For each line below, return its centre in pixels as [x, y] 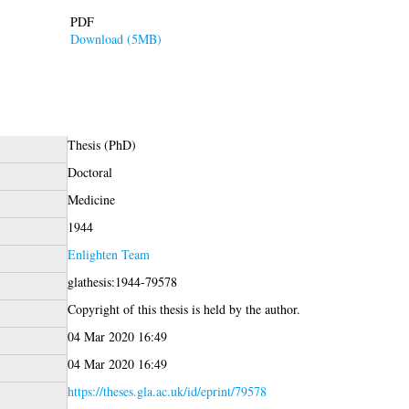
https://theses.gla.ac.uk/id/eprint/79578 [167, 391]
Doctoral [89, 172]
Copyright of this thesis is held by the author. [184, 309]
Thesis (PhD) [101, 144]
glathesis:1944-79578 [122, 281]
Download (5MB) [115, 38]
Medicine [91, 199]
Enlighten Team [108, 254]
